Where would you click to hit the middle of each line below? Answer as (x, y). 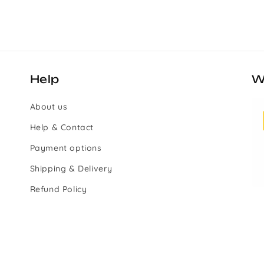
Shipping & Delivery (71, 169)
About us (49, 107)
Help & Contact (62, 127)
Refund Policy (58, 189)
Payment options (66, 148)
